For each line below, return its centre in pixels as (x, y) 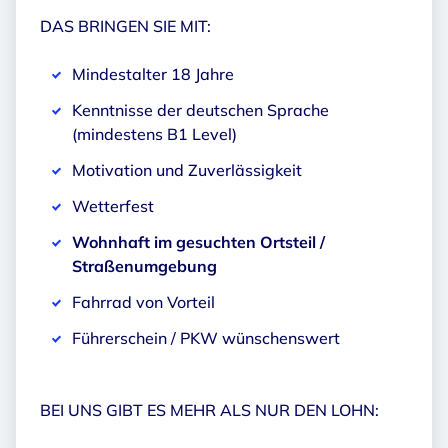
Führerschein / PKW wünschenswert (206, 338)
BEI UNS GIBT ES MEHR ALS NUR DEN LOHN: (209, 410)
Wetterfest (113, 206)
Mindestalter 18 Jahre (153, 74)
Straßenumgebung (144, 266)
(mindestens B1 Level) (154, 134)
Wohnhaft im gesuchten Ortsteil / (198, 242)
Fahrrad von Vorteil (143, 302)
